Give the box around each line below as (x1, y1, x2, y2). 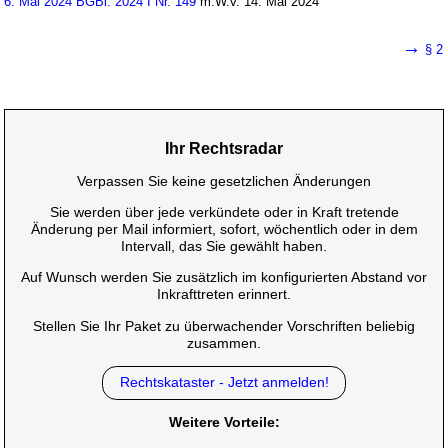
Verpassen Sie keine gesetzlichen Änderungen (77, 172, 371, 189)
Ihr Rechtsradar (165, 139, 283, 157)
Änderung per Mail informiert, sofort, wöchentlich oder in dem (30, 221, 418, 238)
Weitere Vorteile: (168, 413, 280, 430)
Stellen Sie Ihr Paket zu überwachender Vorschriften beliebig (33, 317, 415, 334)
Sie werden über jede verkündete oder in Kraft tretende (49, 204, 399, 221)
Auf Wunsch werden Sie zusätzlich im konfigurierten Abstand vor (21, 269, 427, 286)
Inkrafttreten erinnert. (157, 286, 291, 303)
